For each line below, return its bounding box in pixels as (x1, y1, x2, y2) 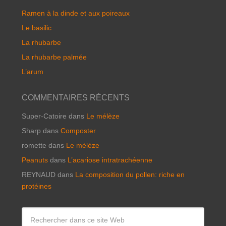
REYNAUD (21, 170, 55, 179)
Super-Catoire (21, 111, 67, 120)
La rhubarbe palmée (21, 52, 87, 61)
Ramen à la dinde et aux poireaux (21, 9, 130, 17)
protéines (21, 182, 51, 190)
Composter (60, 126, 96, 135)
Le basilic (21, 23, 51, 32)
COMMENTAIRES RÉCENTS (21, 93, 130, 102)
